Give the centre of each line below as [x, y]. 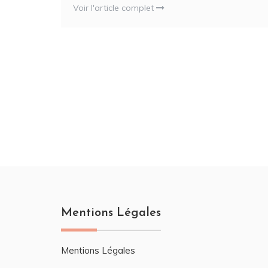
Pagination [99, 68]
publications [104, 115]
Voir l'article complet [115, 7]
